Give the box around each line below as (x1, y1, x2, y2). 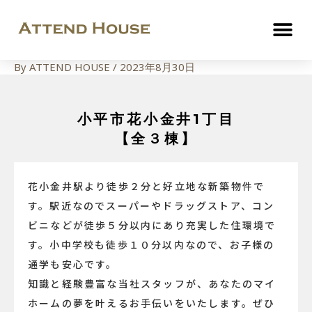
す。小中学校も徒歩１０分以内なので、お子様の (28, 237, 275, 251)
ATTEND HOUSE (29, 60, 113, 74)
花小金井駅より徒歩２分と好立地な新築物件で (28, 179, 265, 193)
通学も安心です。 (28, 257, 118, 271)
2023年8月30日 (120, 60, 195, 74)
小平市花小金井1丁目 (77, 111, 235, 127)
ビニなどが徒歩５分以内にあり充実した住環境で (28, 218, 276, 232)
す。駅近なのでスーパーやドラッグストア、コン (28, 198, 275, 212)
